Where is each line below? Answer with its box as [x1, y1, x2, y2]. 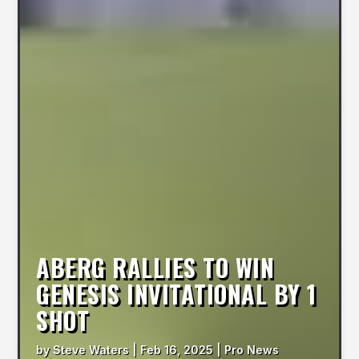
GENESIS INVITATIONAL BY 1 [36, 275, 317, 312]
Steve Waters [53, 342, 130, 357]
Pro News [224, 342, 280, 357]
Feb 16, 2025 [140, 342, 214, 357]
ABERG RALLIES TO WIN [36, 248, 275, 285]
